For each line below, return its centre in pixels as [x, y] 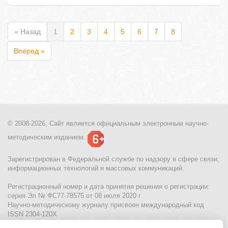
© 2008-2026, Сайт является [51, 124]
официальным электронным [139, 124]
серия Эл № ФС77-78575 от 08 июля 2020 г [74, 196]
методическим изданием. [47, 137]
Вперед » [29, 51]
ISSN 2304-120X [32, 214]
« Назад [27, 32]
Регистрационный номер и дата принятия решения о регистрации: [109, 187]
